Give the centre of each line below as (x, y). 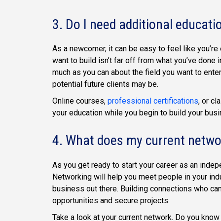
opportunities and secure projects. (111, 200)
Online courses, (80, 101)
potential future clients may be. (105, 84)
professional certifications (153, 101)
